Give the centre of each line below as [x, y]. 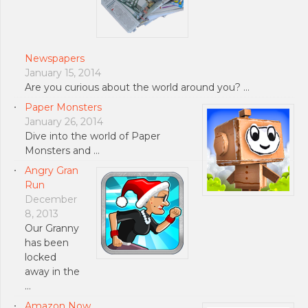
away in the [52, 271]
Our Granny [52, 228]
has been [47, 242]
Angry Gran [52, 170]
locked [41, 257]
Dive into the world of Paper [92, 136]
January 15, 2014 [63, 73]
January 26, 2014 [64, 121]
